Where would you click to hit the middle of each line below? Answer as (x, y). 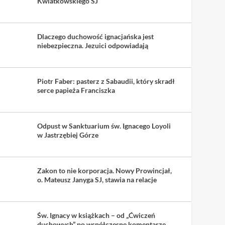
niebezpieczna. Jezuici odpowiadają (92, 45)
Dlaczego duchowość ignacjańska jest (95, 36)
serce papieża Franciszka (76, 90)
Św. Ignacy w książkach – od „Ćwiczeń (96, 215)
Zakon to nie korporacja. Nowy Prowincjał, (104, 170)
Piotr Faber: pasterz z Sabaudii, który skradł (106, 81)
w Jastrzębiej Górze (68, 135)
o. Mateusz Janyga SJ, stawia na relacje (97, 179)
